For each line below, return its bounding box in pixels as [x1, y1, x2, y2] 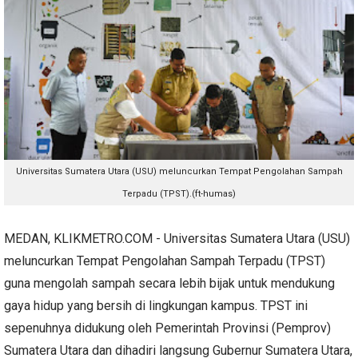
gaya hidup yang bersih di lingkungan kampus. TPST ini [4, 297, 308, 313]
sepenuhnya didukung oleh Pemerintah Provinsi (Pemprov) [4, 320, 331, 336]
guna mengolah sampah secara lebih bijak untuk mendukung [4, 275, 335, 291]
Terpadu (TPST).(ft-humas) [122, 188, 236, 199]
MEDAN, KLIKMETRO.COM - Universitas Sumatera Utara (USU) [4, 230, 350, 246]
